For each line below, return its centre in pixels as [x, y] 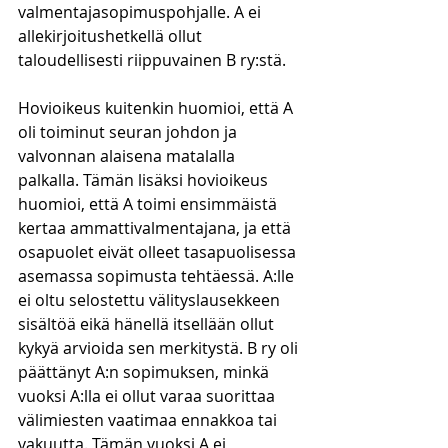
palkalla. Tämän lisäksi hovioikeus [145, 180]
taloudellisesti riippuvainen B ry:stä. [152, 60]
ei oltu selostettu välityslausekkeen [151, 300]
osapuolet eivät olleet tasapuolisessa [159, 252]
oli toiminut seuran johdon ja [129, 132]
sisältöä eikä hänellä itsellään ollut [148, 324]
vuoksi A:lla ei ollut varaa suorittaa [148, 396]
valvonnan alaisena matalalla [128, 156]
